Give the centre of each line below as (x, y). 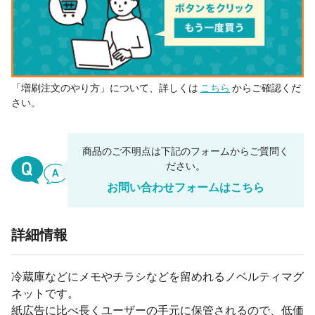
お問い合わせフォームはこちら (186, 188)
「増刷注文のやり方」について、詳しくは (106, 88)
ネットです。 (45, 294)
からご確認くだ (265, 88)
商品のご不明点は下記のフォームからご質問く (186, 152)
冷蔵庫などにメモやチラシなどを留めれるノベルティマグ (157, 277)
